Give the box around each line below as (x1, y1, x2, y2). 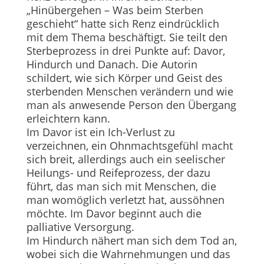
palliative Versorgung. (26, 219, 134, 234)
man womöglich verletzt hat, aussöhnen (26, 192, 225, 207)
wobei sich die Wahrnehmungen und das (26, 246, 230, 261)
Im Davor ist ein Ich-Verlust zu (26, 124, 175, 139)
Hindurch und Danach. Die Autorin (26, 57, 197, 71)
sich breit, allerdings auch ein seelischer (26, 151, 225, 166)
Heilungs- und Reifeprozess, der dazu (26, 165, 210, 180)
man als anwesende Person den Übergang (26, 97, 236, 112)
